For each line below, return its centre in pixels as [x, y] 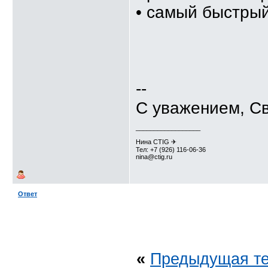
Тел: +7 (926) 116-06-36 [171, 150]
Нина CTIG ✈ [156, 142]
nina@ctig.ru [154, 157]
